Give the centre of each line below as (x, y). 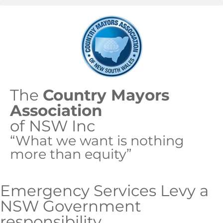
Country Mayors (106, 95)
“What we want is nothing (97, 141)
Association (56, 111)
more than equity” (71, 154)
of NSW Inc (53, 126)
